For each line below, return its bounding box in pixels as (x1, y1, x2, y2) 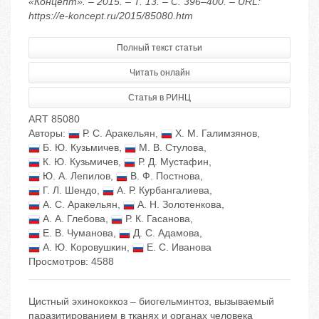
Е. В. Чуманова (40, 227, 113, 239)
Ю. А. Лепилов (40, 170, 110, 182)
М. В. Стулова (136, 142, 204, 154)
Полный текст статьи (117, 43, 202, 53)
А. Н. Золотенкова (135, 199, 221, 211)
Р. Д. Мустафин (135, 156, 209, 168)
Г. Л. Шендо (40, 184, 97, 197)
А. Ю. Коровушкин (40, 241, 127, 253)
